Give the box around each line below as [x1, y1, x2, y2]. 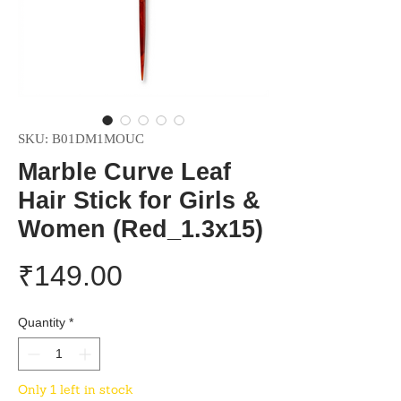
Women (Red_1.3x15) [18, 216, 263, 243]
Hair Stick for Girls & [18, 187, 260, 214]
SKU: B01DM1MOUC [18, 132, 144, 146]
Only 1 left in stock [18, 381, 133, 397]
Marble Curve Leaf [18, 158, 231, 185]
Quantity [18, 315, 65, 329]
